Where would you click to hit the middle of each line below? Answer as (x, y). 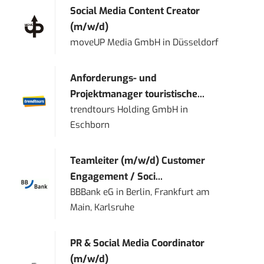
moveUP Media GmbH (115, 43)
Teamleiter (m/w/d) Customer (138, 161)
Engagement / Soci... (117, 177)
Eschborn (90, 125)
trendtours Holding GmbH (124, 110)
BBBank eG (92, 192)
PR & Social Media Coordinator (138, 243)
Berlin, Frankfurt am (168, 192)
